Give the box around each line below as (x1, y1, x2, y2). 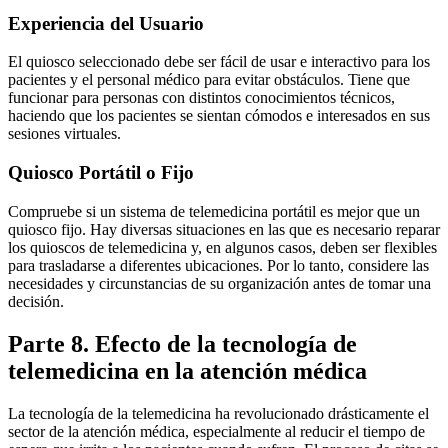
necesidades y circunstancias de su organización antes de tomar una (8, 274, 431, 292)
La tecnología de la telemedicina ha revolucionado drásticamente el (8, 404, 429, 422)
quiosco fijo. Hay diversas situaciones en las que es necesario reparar (8, 220, 440, 238)
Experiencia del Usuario (8, 12, 204, 34)
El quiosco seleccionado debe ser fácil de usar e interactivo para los (8, 53, 430, 71)
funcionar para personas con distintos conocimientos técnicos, (8, 89, 395, 107)
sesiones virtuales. (8, 125, 121, 143)
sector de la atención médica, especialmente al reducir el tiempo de (8, 422, 425, 440)
